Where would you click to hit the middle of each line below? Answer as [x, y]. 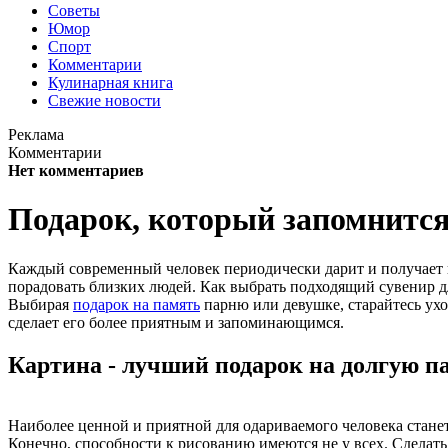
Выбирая [40, 304]
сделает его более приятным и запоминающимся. [176, 322]
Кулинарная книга [110, 82]
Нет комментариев [76, 170]
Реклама [36, 134]
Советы [74, 10]
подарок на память [136, 304]
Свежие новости [104, 100]
